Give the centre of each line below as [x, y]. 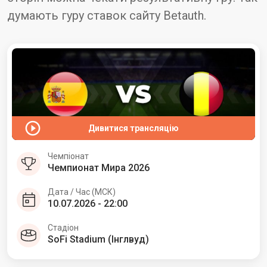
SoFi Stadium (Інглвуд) [98, 239]
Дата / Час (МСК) [82, 192]
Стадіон [63, 227]
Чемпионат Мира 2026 [99, 167]
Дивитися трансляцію [133, 128]
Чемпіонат [68, 156]
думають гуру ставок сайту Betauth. [107, 15]
